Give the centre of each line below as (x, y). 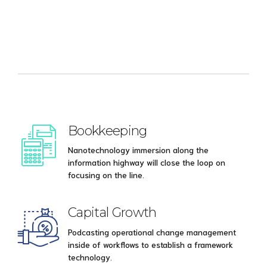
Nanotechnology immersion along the (138, 150)
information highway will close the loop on (147, 162)
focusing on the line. (106, 175)
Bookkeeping (108, 131)
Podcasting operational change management (152, 232)
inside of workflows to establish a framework (150, 244)
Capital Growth (112, 212)
